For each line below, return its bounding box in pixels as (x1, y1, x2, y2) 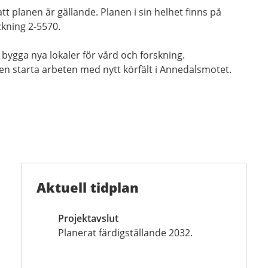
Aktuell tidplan (36, 178, 139, 196)
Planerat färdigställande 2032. (58, 226, 193, 239)
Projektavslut (58, 211, 118, 225)
